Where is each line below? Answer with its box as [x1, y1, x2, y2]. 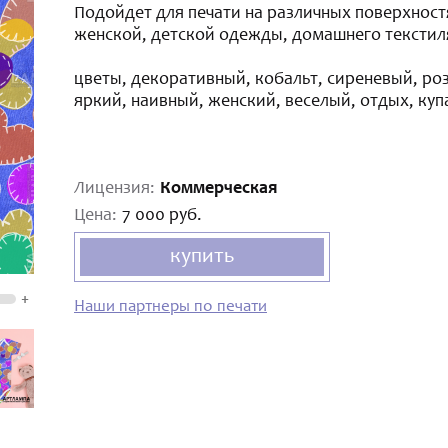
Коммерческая [160, 180, 277, 198]
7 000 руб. [122, 207, 202, 225]
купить [170, 245, 234, 268]
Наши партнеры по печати [74, 299, 267, 316]
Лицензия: [74, 180, 155, 198]
